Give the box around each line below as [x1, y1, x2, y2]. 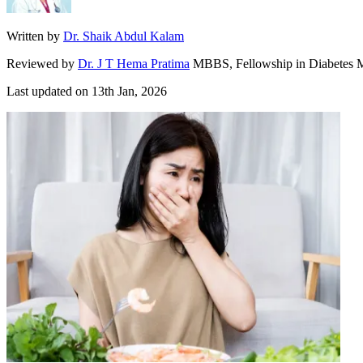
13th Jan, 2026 [92, 83, 167, 98]
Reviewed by [6, 56, 75, 70]
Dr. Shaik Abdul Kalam [63, 28, 184, 43]
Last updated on [6, 83, 92, 98]
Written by [6, 28, 60, 43]
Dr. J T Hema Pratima [78, 56, 190, 70]
